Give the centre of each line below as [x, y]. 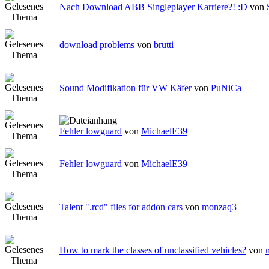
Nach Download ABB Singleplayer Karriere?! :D [153, 7]
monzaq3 [219, 207]
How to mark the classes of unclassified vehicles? [153, 250]
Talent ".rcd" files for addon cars [121, 207]
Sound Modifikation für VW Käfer [125, 88]
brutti [164, 45]
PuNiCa [226, 88]
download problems [97, 45]
